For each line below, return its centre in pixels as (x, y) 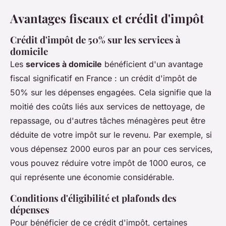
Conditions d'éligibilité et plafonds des (93, 198)
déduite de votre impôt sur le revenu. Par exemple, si (111, 134)
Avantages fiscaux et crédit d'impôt (107, 18)
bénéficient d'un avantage (152, 64)
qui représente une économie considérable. (92, 177)
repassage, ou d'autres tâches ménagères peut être (108, 120)
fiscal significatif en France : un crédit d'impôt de (103, 78)
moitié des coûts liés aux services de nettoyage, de (107, 106)
